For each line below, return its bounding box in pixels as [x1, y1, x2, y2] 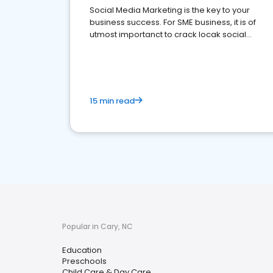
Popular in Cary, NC [62, 221, 133, 232]
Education [62, 244, 102, 256]
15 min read [90, 95, 135, 107]
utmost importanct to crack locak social [90, 29, 246, 40]
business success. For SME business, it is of [90, 16, 256, 28]
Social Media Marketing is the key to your [90, 4, 250, 16]
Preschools [62, 255, 107, 267]
